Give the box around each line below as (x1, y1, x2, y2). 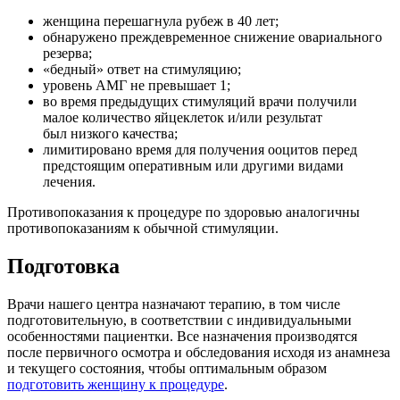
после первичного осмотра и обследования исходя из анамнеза (7, 345, 390, 361)
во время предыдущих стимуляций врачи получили (43, 94, 357, 110)
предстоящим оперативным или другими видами (43, 158, 344, 174)
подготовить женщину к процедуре (7, 377, 224, 393)
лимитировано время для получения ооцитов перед (43, 142, 357, 158)
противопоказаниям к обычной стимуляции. (7, 221, 279, 237)
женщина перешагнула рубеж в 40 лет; (43, 13, 279, 29)
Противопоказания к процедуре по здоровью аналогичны (7, 204, 360, 221)
